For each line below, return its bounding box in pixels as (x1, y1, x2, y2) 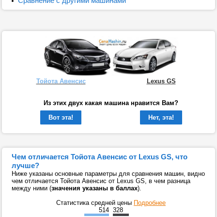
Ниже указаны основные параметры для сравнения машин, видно (12, 170, 205, 178)
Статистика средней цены (56, 199, 134, 207)
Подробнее (134, 199, 166, 207)
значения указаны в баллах (51, 185, 138, 192)
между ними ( (12, 185, 51, 192)
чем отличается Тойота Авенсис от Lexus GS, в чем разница (12, 177, 190, 185)
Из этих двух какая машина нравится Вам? (44, 99, 178, 107)
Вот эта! (48, 114, 73, 122)
